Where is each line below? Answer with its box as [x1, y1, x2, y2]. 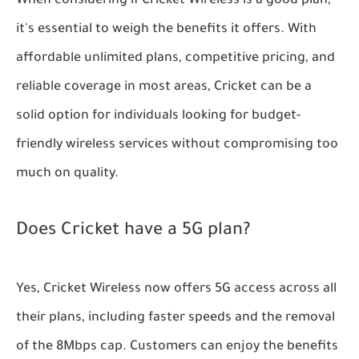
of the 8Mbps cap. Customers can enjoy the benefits [16, 340, 338, 355]
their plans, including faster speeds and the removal [16, 311, 335, 326]
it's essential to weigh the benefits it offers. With [16, 22, 317, 38]
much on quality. [16, 167, 119, 182]
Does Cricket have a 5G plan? [16, 222, 251, 242]
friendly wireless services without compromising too [16, 138, 338, 153]
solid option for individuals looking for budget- [16, 109, 301, 124]
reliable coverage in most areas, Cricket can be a [16, 80, 312, 95]
